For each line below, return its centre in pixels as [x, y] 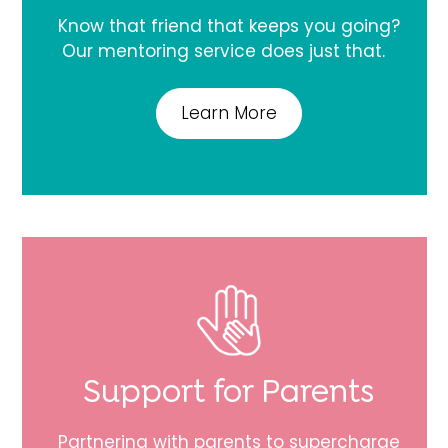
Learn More [228, 113]
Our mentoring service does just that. [229, 51]
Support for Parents [229, 391]
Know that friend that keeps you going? [228, 26]
